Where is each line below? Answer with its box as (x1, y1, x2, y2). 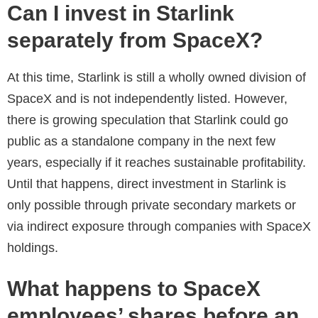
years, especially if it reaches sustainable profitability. (7, 155, 306, 170)
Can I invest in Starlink (7, 1, 234, 26)
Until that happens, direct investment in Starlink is (7, 177, 286, 192)
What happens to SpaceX (7, 276, 261, 300)
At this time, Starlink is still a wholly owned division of (7, 70, 306, 85)
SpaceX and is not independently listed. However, (7, 92, 287, 106)
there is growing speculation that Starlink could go (7, 113, 288, 128)
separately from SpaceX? (7, 28, 263, 53)
